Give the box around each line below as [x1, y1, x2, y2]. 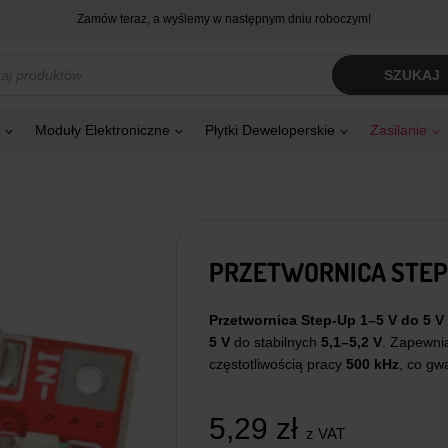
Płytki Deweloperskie [205, 122, 335, 139]
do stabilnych [229, 334, 321, 351]
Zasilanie [370, 122, 427, 139]
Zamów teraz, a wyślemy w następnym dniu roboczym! [77, 12, 371, 27]
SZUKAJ [384, 67, 441, 84]
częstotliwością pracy [208, 356, 346, 373]
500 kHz [345, 356, 399, 373]
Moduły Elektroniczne [35, 122, 170, 139]
